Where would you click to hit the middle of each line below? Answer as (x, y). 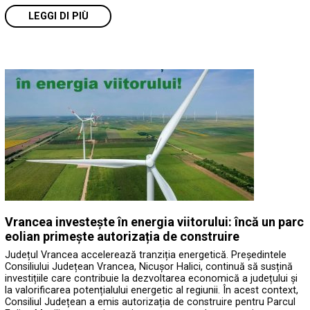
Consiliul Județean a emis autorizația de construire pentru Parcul (151, 302)
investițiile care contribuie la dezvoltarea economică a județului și (152, 278)
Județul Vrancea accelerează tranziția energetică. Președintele (146, 255)
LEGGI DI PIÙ (58, 17)
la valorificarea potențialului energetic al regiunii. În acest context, (152, 290)
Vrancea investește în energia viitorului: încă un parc (155, 222)
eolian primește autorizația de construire (122, 237)
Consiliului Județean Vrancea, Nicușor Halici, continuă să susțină (149, 266)
